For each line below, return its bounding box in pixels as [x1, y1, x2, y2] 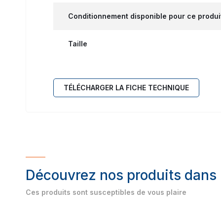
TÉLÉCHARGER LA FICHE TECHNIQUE [64, 83, 189, 92]
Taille [68, 39, 87, 48]
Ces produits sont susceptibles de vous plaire [26, 187, 186, 196]
